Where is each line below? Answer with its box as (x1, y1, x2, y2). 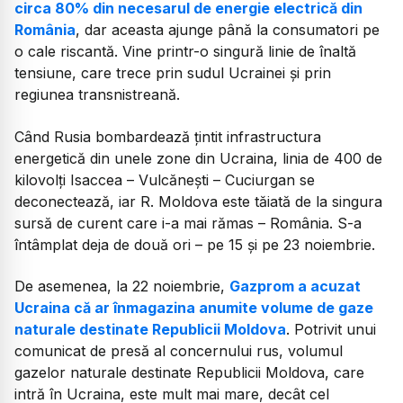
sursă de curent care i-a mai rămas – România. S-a (14, 213, 362, 232)
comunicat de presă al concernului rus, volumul (14, 342, 343, 361)
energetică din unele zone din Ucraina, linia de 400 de (14, 148, 382, 167)
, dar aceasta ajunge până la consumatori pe (76, 21, 380, 40)
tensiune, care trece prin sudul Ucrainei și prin (14, 64, 331, 83)
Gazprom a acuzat (229, 277, 361, 296)
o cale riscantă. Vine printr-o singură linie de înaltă (14, 42, 356, 61)
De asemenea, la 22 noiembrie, (14, 277, 229, 296)
